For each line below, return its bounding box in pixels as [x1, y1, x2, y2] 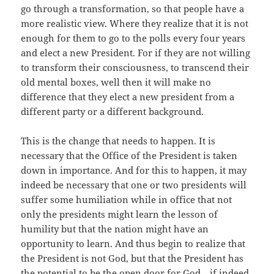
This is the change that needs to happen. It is [21, 135, 216, 147]
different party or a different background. [21, 105, 204, 118]
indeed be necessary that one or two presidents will [21, 179, 247, 191]
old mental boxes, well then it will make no [21, 76, 212, 89]
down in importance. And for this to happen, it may [21, 164, 247, 177]
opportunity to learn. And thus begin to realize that [21, 237, 246, 250]
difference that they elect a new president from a [21, 91, 235, 103]
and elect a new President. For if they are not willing [21, 46, 251, 59]
